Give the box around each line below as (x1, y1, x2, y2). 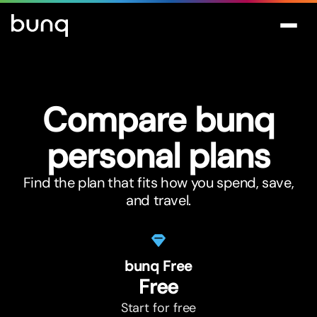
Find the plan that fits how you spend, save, (23, 173, 294, 192)
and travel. (126, 191, 191, 209)
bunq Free (124, 257, 193, 275)
